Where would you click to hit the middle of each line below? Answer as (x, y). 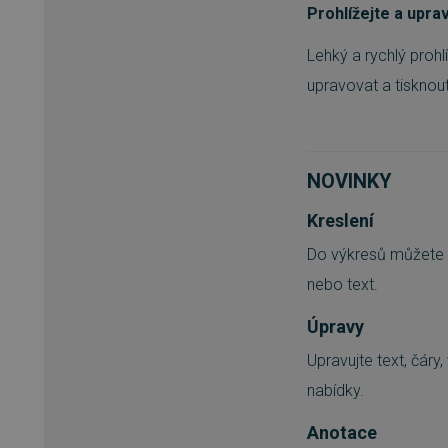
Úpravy (335, 327)
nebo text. (342, 285)
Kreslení (340, 221)
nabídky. (335, 391)
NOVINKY (349, 181)
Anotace (342, 433)
